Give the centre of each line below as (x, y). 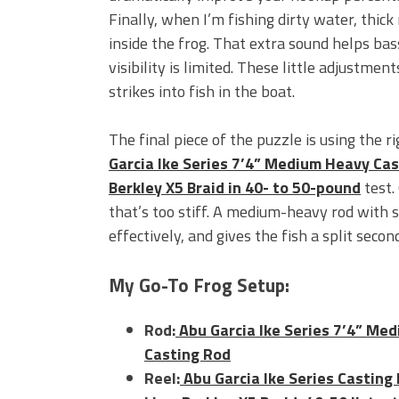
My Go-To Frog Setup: (199, 285)
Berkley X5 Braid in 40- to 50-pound (235, 187)
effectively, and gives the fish (210, 236)
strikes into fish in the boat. (202, 91)
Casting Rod (187, 354)
